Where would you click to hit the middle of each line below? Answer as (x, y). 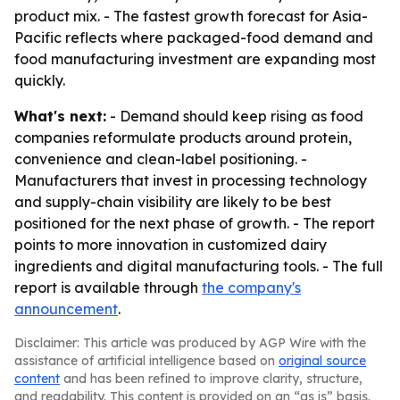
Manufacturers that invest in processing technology (191, 180)
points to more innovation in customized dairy (171, 245)
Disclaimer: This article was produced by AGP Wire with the (190, 343)
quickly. (40, 80)
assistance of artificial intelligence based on (146, 361)
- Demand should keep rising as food (235, 116)
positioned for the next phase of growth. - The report (195, 223)
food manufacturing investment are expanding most (195, 59)
